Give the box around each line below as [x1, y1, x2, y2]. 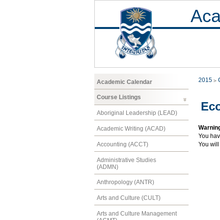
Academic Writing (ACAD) [97, 125, 165, 132]
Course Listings [97, 94, 141, 101]
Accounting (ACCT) [97, 140, 148, 148]
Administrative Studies [97, 156, 156, 164]
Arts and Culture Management [97, 210, 177, 217]
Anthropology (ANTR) [97, 179, 154, 186]
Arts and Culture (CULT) [97, 194, 161, 202]
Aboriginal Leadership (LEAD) [97, 110, 177, 117]
